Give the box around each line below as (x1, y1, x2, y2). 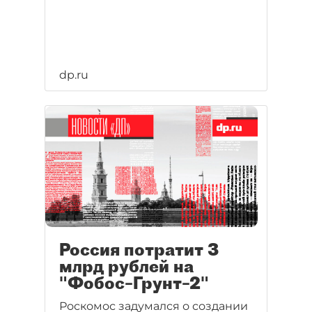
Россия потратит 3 (59, 239, 219, 260)
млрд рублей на (59, 256, 194, 277)
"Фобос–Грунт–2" (59, 272, 209, 294)
